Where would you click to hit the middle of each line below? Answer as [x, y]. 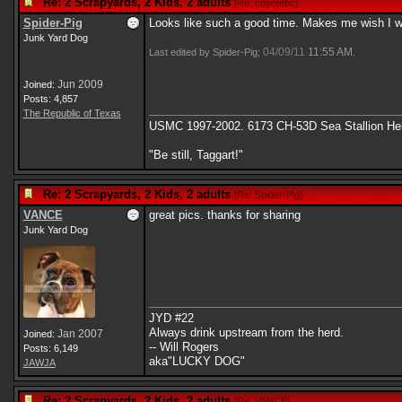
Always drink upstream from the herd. [246, 332]
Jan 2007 [80, 334]
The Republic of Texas [72, 113]
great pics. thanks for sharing [224, 215]
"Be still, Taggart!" [196, 155]
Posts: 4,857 [50, 99]
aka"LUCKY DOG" [197, 361]
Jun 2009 [80, 84]
